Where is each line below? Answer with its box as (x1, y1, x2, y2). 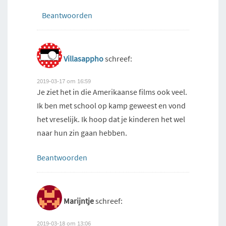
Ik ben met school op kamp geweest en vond (37, 100, 186, 110)
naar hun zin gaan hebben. (37, 127, 127, 138)
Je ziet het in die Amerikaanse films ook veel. (37, 86, 187, 97)
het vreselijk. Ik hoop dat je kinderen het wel (37, 114, 185, 124)
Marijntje (64, 195, 94, 206)
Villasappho (64, 53, 103, 64)
